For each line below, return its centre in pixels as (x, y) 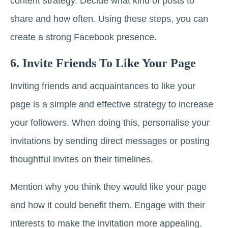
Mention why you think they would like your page (108, 187)
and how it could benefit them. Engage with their (108, 205)
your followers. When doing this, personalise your (110, 123)
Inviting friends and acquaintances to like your (103, 86)
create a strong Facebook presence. (83, 37)
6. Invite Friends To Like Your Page (103, 63)
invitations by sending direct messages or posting (110, 141)
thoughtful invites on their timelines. (82, 160)
